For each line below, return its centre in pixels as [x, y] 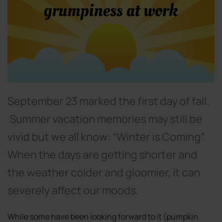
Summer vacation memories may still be [105, 119]
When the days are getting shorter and [102, 154]
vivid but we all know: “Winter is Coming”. [107, 137]
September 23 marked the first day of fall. [109, 101]
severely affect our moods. [74, 190]
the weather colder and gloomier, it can [104, 172]
